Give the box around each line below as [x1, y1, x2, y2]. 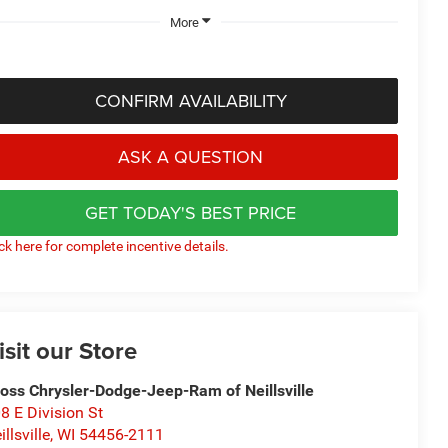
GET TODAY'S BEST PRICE [85, 199, 296, 225]
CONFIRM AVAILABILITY [94, 87, 287, 113]
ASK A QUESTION [118, 143, 263, 169]
